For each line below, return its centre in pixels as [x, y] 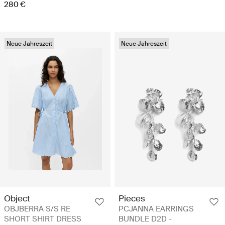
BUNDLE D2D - [145, 219]
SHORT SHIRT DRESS [43, 219]
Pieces [132, 198]
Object [17, 198]
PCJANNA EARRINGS [156, 209]
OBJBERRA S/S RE [37, 209]
